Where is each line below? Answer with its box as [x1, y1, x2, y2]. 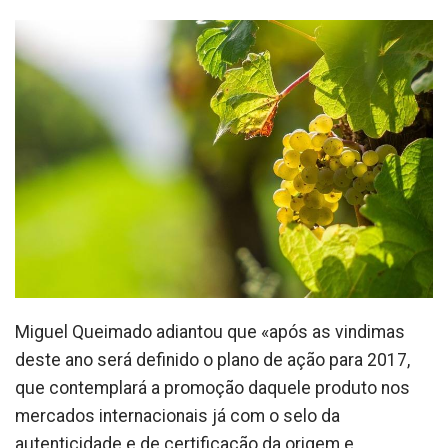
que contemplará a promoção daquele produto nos [15, 378, 410, 399]
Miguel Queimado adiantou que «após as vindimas [15, 322, 405, 343]
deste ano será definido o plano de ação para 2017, [15, 350, 410, 371]
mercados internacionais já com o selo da [15, 406, 340, 427]
